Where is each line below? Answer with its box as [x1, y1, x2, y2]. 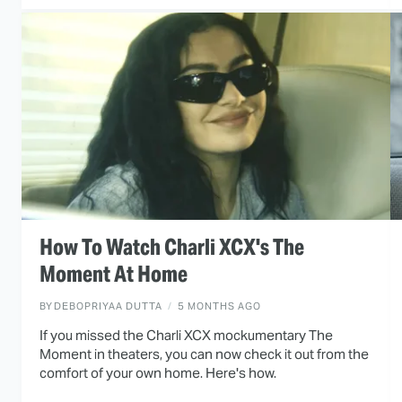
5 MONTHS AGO [178, 300, 261, 313]
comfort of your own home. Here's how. [39, 364, 276, 382]
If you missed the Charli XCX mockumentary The [39, 327, 333, 345]
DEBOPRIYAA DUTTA [54, 300, 162, 313]
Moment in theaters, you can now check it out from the [39, 345, 369, 363]
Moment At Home [39, 260, 188, 289]
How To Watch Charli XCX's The [39, 233, 304, 262]
